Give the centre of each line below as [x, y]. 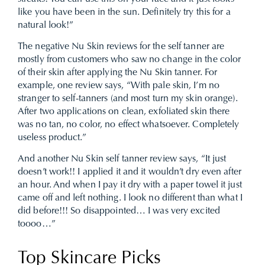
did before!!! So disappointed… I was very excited [119, 211]
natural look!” [46, 25]
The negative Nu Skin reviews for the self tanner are [121, 47]
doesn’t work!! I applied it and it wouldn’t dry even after [130, 172]
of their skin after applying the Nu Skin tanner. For [118, 73]
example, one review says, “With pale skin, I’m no [119, 86]
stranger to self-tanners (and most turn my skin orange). [128, 99]
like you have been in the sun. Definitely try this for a [124, 12]
